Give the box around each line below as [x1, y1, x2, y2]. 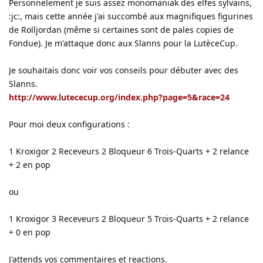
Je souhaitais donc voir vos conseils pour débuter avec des [9, 64, 238, 76]
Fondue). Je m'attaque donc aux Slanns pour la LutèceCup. [9, 37, 238, 49]
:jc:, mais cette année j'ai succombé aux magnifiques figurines [9, 10, 253, 22]
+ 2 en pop [9, 159, 50, 170]
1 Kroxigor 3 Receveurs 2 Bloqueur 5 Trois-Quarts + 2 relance [9, 213, 249, 224]
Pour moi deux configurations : [9, 118, 130, 130]
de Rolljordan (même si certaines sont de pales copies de [9, 23, 234, 35]
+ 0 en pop [9, 226, 50, 238]
